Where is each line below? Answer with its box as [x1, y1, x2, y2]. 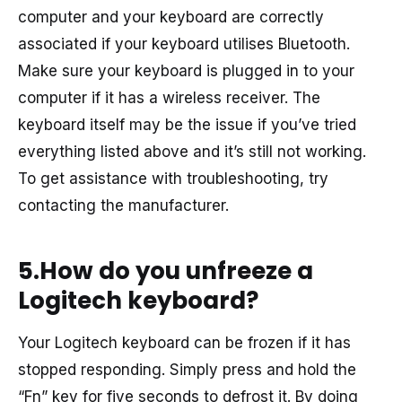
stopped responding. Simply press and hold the [18, 361, 356, 380]
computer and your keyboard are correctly [18, 8, 324, 27]
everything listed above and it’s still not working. [18, 143, 366, 162]
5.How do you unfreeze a [18, 254, 313, 287]
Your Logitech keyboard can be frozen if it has [18, 334, 351, 353]
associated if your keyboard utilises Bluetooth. [18, 35, 350, 54]
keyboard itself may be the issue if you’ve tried [18, 116, 356, 135]
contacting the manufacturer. [18, 197, 238, 215]
